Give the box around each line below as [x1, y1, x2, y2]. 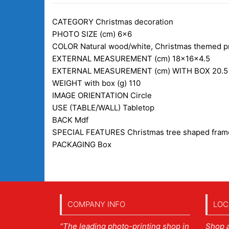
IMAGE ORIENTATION [52, 90, 130, 101]
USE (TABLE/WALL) [52, 103, 123, 113]
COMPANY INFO [67, 199, 125, 210]
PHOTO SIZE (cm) [52, 29, 118, 39]
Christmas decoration [96, 17, 173, 27]
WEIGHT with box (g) [52, 78, 129, 88]
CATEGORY [52, 17, 96, 27]
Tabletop [123, 103, 154, 113]
